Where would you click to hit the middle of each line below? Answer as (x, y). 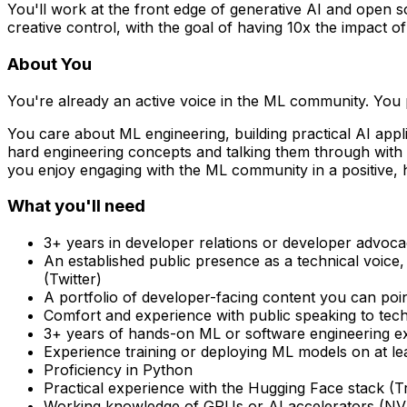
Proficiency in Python (118, 369)
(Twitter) (73, 278)
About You (50, 64)
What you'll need (76, 206)
